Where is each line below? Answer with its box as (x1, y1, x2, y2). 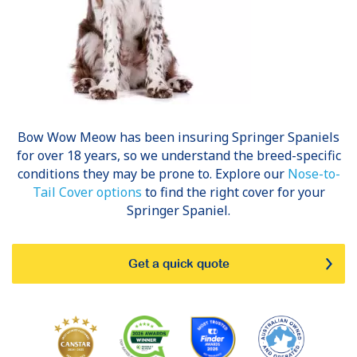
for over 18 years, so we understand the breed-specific (16, 147, 341, 164)
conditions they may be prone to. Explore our (17, 165, 288, 182)
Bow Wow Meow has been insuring (18, 128, 232, 146)
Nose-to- (287, 165, 340, 182)
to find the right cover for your (141, 183, 325, 201)
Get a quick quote (127, 257, 229, 270)
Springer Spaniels (232, 128, 339, 146)
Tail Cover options (32, 183, 142, 201)
